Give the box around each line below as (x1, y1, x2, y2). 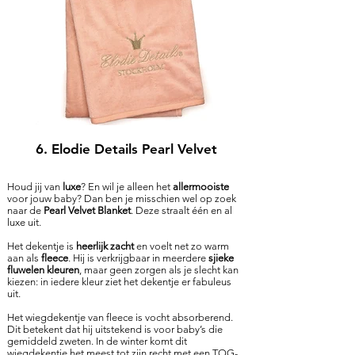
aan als (7, 252, 41, 264)
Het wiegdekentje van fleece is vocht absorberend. (7, 311, 233, 323)
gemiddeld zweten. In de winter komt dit (7, 335, 187, 347)
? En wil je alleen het (81, 181, 173, 193)
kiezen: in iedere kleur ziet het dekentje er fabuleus (7, 276, 231, 288)
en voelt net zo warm (134, 240, 229, 252)
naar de (7, 204, 44, 216)
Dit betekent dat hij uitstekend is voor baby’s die (7, 323, 223, 335)
